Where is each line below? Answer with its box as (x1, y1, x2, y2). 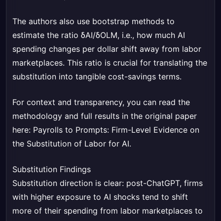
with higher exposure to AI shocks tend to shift (12, 192, 188, 202)
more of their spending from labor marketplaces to (12, 206, 203, 216)
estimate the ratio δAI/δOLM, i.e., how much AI (12, 30, 185, 40)
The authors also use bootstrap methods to (12, 16, 175, 27)
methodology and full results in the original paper (12, 111, 197, 121)
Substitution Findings (12, 164, 91, 175)
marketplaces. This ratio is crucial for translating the (12, 58, 207, 68)
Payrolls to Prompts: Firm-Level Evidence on (33, 125, 199, 135)
